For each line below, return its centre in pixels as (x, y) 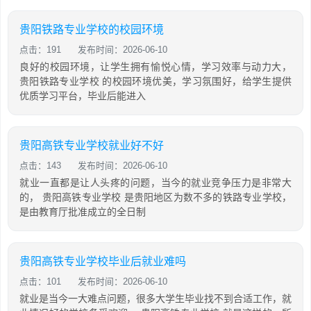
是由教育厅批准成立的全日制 (83, 212)
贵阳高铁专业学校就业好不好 (92, 145)
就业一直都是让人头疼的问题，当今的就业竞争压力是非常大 (155, 183)
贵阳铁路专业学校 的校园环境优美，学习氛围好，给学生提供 (155, 81)
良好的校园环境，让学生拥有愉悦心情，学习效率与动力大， (155, 67)
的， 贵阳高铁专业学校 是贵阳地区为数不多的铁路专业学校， (155, 197)
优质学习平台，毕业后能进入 (83, 96)
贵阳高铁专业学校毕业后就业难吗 (103, 261)
